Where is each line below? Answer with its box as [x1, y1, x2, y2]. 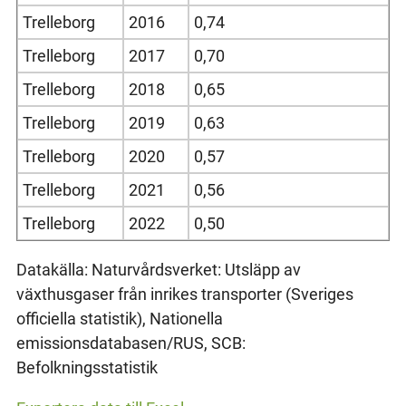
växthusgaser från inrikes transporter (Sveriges [15, 284, 353, 304]
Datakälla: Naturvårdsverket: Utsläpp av [15, 259, 301, 279]
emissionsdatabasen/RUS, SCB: [15, 333, 246, 353]
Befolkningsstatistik [15, 357, 158, 377]
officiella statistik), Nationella [15, 308, 223, 328]
